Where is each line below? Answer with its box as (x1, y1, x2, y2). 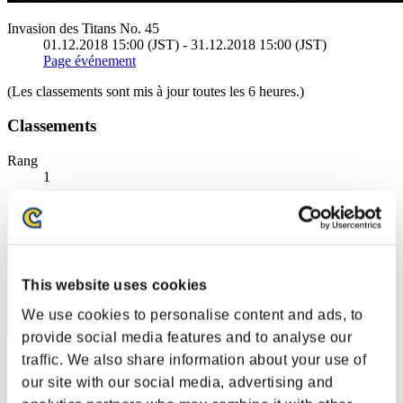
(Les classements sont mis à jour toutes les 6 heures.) (7, 83, 304, 99)
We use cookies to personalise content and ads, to (22, 307, 363, 323)
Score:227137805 (7, 383, 108, 399)
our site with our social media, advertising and (22, 374, 334, 390)
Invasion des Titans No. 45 (7, 20, 159, 36)
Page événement (43, 52, 136, 68)
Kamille (7, 353, 52, 369)
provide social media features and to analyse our (22, 329, 352, 345)
